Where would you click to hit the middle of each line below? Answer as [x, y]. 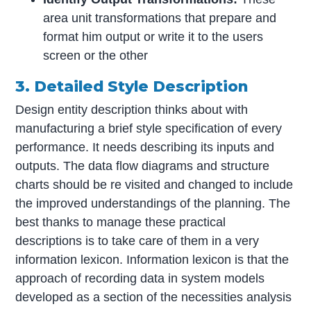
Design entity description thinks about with [132, 110]
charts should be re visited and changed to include [154, 185]
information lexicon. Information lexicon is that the [152, 260]
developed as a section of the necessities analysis [154, 297]
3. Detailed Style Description [132, 86]
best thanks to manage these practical [121, 222]
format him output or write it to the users [153, 36]
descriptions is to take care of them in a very [137, 241]
